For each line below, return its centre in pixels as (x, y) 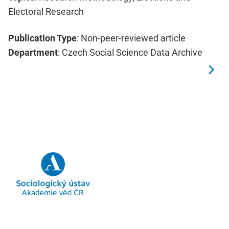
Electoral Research (46, 11)
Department (33, 52)
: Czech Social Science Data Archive (130, 52)
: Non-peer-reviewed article (131, 38)
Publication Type (42, 38)
